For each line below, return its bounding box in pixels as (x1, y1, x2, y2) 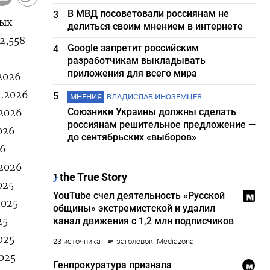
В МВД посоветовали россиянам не (67, 8, 230, 19)
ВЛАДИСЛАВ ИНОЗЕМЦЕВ (107, 92, 202, 101)
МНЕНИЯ (70, 92, 102, 101)
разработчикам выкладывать (67, 55, 206, 66)
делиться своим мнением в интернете (67, 20, 243, 32)
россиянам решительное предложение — (67, 119, 256, 130)
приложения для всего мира (67, 67, 198, 79)
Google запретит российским (67, 42, 199, 54)
